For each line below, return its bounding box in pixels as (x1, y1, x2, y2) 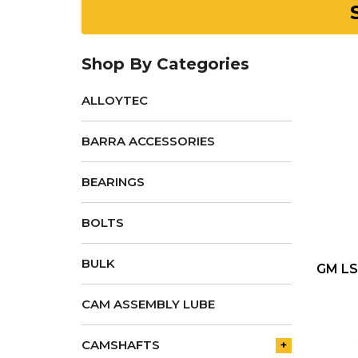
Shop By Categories (82, 54, 249, 74)
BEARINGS (82, 174, 145, 189)
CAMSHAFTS (82, 337, 160, 352)
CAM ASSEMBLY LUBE (82, 296, 215, 312)
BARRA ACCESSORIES (82, 133, 215, 149)
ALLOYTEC (82, 93, 148, 108)
